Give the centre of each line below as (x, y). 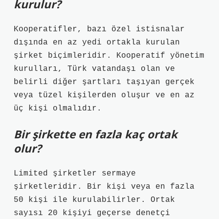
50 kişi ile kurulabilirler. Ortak (94, 200)
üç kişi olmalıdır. (58, 109)
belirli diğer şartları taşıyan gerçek (104, 82)
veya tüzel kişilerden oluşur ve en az (104, 95)
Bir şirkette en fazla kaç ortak (96, 134)
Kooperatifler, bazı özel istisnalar (99, 29)
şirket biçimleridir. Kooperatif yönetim (109, 56)
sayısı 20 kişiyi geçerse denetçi (92, 213)
